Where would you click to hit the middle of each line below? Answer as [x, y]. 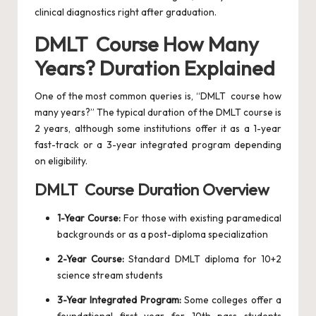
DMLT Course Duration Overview [152, 190]
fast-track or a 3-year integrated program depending [158, 145]
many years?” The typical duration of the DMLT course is [158, 113]
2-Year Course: [91, 259]
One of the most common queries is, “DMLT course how [158, 96]
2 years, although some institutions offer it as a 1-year [158, 129]
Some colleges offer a [231, 300]
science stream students [110, 275]
